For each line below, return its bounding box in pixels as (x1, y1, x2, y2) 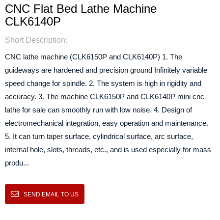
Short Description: (5, 36, 67, 44)
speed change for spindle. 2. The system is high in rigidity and (5, 79, 201, 87)
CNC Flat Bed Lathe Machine (5, 2, 157, 15)
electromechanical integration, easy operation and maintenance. (5, 119, 210, 127)
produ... (5, 159, 29, 167)
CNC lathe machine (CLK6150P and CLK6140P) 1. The (5, 53, 182, 61)
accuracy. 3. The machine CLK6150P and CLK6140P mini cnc (5, 92, 204, 101)
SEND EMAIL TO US (24, 191, 79, 198)
